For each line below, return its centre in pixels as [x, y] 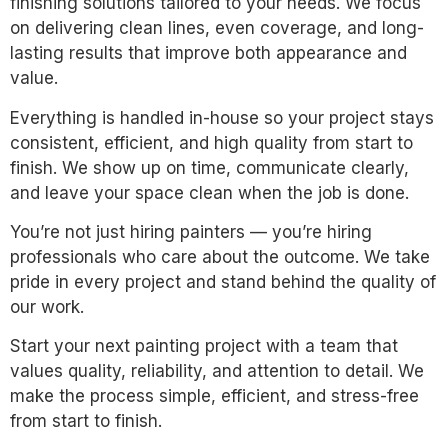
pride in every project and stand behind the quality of [223, 281]
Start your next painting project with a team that [204, 346]
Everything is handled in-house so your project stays [222, 117]
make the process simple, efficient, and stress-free [214, 396]
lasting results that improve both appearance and [208, 53]
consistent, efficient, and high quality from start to [211, 142]
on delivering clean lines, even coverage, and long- [217, 28]
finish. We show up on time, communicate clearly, [209, 167]
